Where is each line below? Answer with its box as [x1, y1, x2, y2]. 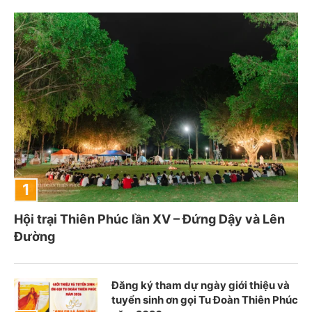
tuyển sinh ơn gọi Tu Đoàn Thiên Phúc [111, 292, 298, 306]
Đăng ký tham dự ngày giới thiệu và [111, 278, 290, 292]
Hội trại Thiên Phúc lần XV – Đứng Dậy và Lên [14, 211, 285, 226]
